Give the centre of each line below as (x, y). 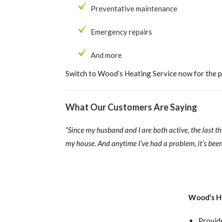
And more (106, 55)
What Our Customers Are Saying (131, 107)
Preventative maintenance (134, 8)
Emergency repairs (121, 32)
